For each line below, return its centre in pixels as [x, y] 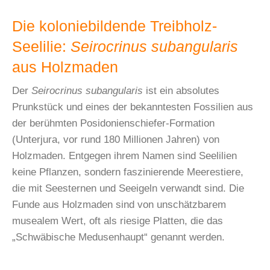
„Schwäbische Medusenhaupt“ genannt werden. [118, 237]
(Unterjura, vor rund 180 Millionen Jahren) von [116, 140]
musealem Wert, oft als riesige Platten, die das [118, 221]
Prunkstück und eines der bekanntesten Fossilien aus [133, 107]
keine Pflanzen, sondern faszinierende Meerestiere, [128, 172]
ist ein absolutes [181, 91]
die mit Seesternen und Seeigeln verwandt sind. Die [128, 189]
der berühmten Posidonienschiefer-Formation [113, 124]
